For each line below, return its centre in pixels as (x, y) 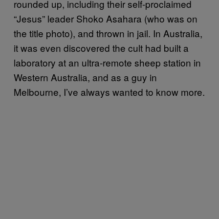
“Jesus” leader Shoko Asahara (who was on (106, 18)
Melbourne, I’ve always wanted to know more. (109, 91)
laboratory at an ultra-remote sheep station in (107, 62)
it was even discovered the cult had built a (101, 47)
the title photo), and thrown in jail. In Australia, (108, 33)
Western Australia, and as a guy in (85, 77)
